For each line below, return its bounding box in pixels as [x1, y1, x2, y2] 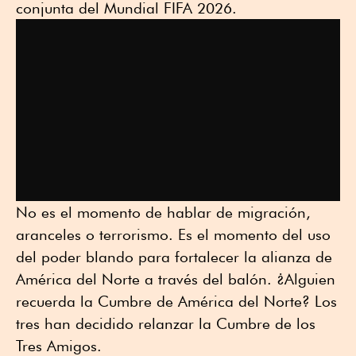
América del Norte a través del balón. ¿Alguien [16, 270, 335, 288]
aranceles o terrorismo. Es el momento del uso [16, 226, 331, 244]
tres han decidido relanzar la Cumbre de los [16, 315, 315, 333]
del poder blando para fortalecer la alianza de [16, 248, 332, 266]
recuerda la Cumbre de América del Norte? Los [16, 292, 337, 311]
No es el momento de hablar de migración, [16, 203, 311, 222]
